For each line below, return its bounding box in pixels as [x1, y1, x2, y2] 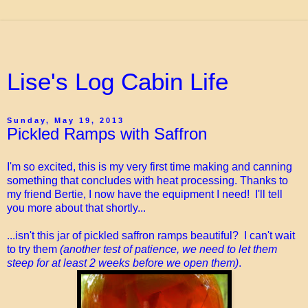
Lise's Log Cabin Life [7, 69, 228, 95]
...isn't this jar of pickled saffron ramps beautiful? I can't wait [7, 229, 295, 241]
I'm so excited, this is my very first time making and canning [7, 160, 292, 173]
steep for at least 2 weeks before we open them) [7, 256, 239, 269]
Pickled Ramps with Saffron [7, 124, 207, 143]
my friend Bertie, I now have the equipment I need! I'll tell [7, 188, 283, 200]
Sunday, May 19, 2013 [7, 116, 124, 124]
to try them [7, 243, 60, 255]
